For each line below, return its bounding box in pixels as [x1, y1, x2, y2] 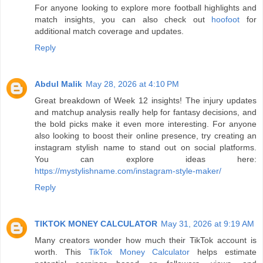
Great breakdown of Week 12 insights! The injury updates [35, 95, 257, 105]
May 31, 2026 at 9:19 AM [161, 218, 254, 228]
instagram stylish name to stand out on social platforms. [35, 142, 257, 152]
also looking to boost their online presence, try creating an [35, 130, 257, 140]
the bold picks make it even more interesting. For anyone [35, 119, 257, 129]
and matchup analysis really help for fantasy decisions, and [35, 107, 257, 117]
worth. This [35, 247, 89, 257]
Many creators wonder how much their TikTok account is [35, 235, 257, 245]
